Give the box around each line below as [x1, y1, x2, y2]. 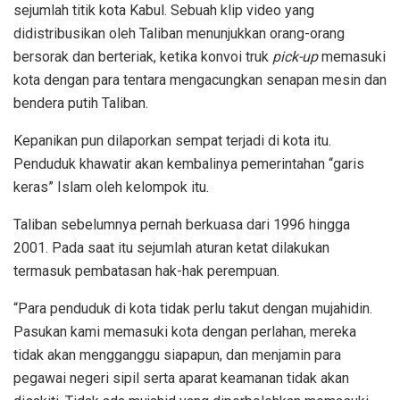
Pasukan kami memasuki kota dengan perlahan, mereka [13, 322, 356, 340]
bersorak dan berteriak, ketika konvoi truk [13, 47, 272, 65]
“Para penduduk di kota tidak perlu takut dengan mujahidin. [13, 299, 372, 317]
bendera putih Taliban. [13, 94, 148, 112]
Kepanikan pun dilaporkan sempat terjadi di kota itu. [13, 131, 331, 149]
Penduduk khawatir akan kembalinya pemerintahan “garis [13, 154, 364, 172]
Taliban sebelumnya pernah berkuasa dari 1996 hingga [13, 215, 350, 233]
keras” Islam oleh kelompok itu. [13, 178, 209, 196]
